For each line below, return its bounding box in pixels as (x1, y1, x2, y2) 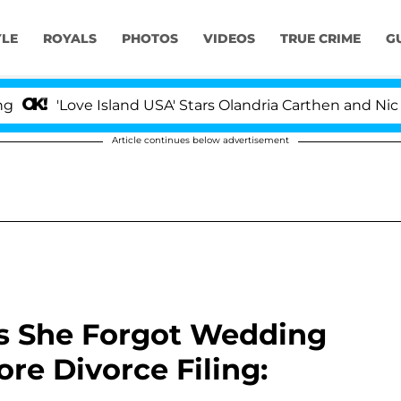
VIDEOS (202, 30, 255, 47)
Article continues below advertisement (112, 134, 289, 146)
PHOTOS (121, 30, 178, 47)
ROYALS (42, 30, 97, 47)
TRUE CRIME (279, 30, 361, 47)
